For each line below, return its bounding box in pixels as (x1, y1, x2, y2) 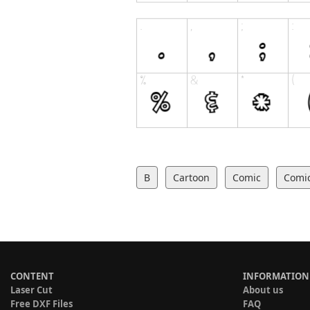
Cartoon (173, 171, 210, 185)
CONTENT (10, 270, 54, 283)
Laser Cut (10, 284, 53, 297)
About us (243, 284, 283, 297)
